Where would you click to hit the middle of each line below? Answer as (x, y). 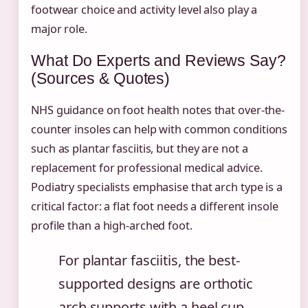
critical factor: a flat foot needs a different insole (155, 206)
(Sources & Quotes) (101, 78)
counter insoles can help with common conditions (159, 129)
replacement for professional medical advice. (147, 167)
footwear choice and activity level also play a (144, 9)
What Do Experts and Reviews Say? (158, 60)
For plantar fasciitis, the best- (149, 260)
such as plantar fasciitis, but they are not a (140, 148)
